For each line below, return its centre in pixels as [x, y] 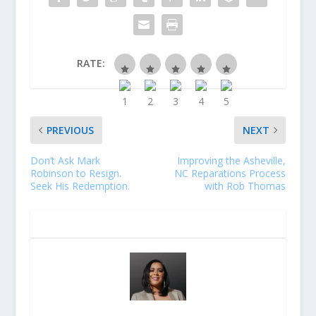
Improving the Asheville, [232, 161]
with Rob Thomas [245, 186]
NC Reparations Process [230, 174]
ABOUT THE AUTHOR [105, 224]
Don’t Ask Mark [65, 161]
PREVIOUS [70, 130]
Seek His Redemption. [80, 186]
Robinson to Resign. [75, 174]
